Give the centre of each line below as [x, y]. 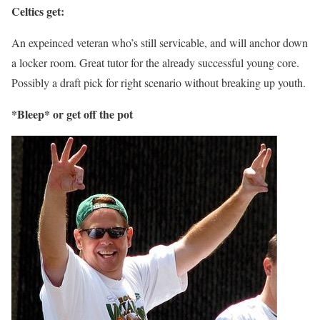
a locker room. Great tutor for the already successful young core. [155, 63]
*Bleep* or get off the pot [72, 114]
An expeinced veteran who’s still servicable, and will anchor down [160, 43]
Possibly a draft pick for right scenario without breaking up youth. [159, 83]
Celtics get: [38, 11]
